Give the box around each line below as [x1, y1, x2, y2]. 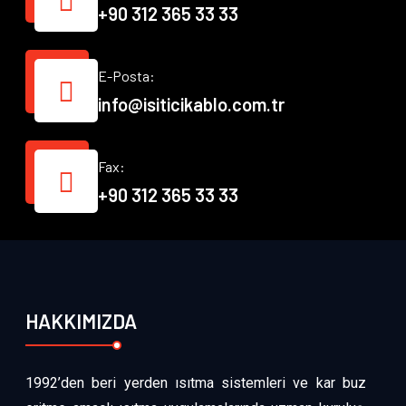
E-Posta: [98, 66, 155, 84]
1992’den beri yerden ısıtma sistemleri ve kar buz [25, 373, 366, 391]
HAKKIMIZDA [25, 308, 137, 333]
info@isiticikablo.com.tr [98, 92, 285, 115]
